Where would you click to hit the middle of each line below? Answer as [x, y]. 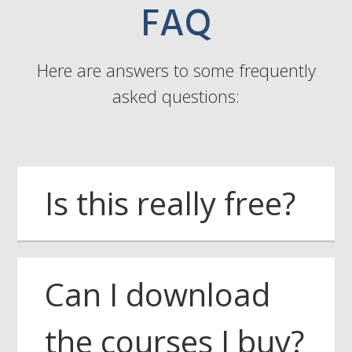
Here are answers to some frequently [176, 70]
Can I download [158, 295]
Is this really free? [170, 203]
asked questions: [176, 96]
